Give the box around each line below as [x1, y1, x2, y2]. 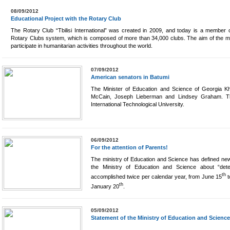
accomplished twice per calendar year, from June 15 [91, 173, 222, 180]
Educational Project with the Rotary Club [11, 15, 121, 22]
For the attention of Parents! [91, 144, 168, 150]
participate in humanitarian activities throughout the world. [11, 43, 152, 49]
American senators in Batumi [91, 74, 169, 80]
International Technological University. [91, 101, 184, 107]
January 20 [91, 183, 119, 189]
